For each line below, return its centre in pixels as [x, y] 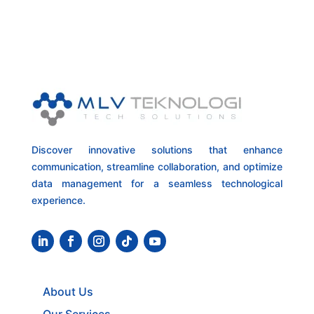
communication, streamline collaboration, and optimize [157, 167]
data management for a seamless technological [157, 184]
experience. [58, 200]
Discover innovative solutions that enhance [157, 150]
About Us [68, 291]
